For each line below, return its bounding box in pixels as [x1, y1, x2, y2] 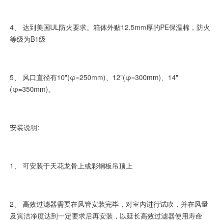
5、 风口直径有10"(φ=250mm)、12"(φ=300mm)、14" [10, 72, 178, 82]
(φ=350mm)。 [10, 84, 55, 94]
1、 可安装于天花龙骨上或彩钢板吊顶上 [10, 161, 133, 171]
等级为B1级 [10, 34, 46, 44]
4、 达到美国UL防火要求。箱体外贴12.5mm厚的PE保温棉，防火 [10, 22, 210, 32]
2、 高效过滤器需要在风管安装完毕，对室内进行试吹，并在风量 [10, 199, 208, 209]
